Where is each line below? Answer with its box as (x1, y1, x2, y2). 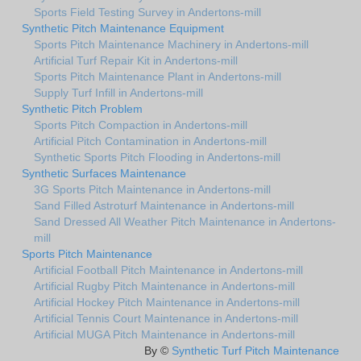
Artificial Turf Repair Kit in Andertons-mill (34, 53, 238, 67)
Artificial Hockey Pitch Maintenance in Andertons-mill (34, 295, 300, 309)
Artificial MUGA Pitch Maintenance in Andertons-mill (34, 327, 295, 341)
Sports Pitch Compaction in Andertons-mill (34, 118, 247, 131)
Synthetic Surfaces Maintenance (22, 166, 186, 180)
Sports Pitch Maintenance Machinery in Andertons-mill (34, 37, 309, 51)
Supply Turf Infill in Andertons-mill (34, 85, 203, 99)
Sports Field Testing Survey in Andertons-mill (34, 5, 261, 19)
